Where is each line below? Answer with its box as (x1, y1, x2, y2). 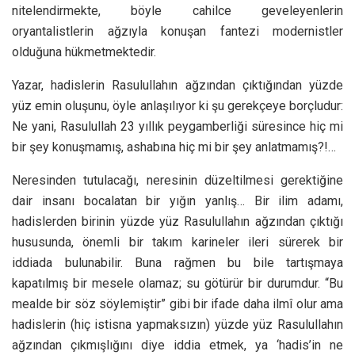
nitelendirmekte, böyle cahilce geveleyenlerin (12, 2, 343, 18)
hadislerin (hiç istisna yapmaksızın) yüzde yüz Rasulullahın (12, 316, 343, 332)
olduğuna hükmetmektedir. (12, 44, 156, 59)
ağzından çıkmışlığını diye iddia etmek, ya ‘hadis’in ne (12, 337, 343, 353)
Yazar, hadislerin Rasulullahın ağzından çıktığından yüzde (12, 77, 343, 93)
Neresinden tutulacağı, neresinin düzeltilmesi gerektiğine (12, 172, 343, 188)
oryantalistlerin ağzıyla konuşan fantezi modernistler (12, 23, 343, 39)
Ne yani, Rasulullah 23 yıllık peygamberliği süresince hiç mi (12, 118, 343, 134)
